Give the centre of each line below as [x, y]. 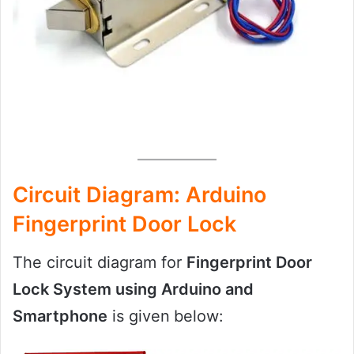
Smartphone [60, 316]
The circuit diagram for [100, 263]
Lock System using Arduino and [133, 290]
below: [201, 316]
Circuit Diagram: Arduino [139, 194]
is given [139, 316]
